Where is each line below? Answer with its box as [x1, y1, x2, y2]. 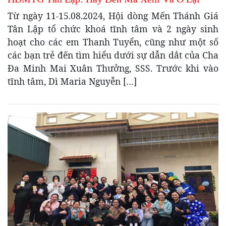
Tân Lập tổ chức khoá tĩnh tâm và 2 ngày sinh [8, 23, 218, 35]
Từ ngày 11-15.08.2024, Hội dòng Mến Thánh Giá [8, 10, 218, 22]
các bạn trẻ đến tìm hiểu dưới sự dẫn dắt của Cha [8, 49, 218, 62]
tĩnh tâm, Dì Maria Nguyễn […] [8, 75, 137, 88]
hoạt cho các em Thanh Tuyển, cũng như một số [8, 36, 218, 48]
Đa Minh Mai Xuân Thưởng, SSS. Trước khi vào [8, 62, 218, 75]
